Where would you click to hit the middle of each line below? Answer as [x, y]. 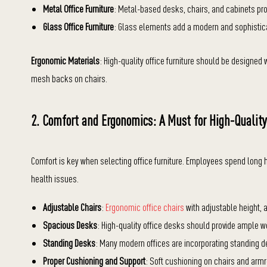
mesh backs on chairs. [69, 78]
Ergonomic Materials [65, 60]
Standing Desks [69, 243]
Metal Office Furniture [78, 9]
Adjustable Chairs [72, 207]
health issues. [55, 178]
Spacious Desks [70, 225]
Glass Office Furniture [78, 27]
